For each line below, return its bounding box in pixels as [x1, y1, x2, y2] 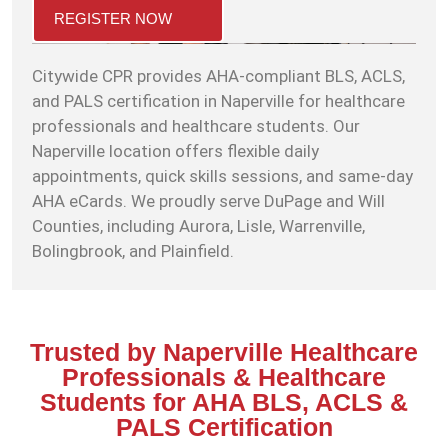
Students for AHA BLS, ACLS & [40, 387, 408, 416]
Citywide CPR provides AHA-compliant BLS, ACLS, [32, 66, 405, 87]
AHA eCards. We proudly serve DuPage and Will [32, 191, 385, 212]
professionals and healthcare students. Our [32, 116, 360, 137]
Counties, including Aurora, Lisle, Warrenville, [32, 216, 365, 237]
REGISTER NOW [54, 10, 172, 28]
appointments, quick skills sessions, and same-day [32, 166, 413, 187]
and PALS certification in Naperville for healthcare [32, 91, 405, 112]
